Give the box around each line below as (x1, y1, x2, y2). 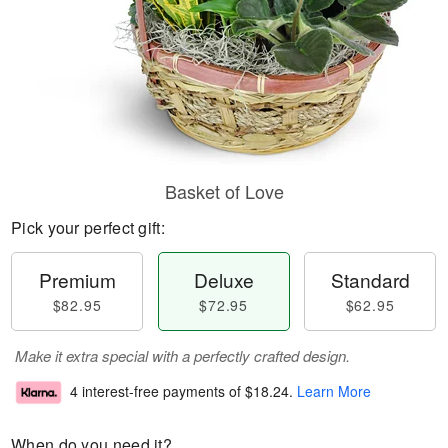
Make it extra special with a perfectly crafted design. (15, 345, 350, 366)
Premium (38, 266, 116, 293)
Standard (330, 266, 410, 293)
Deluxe (193, 266, 254, 293)
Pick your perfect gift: (11, 216, 165, 239)
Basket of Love (164, 178, 284, 204)
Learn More (297, 381, 371, 402)
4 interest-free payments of (70, 381, 245, 402)
